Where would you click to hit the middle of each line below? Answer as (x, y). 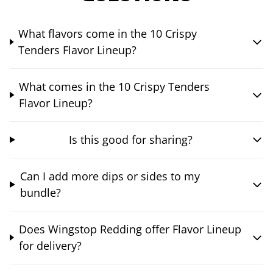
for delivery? (50, 245)
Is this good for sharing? (130, 139)
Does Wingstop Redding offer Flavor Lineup (130, 229)
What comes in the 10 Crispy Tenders (115, 86)
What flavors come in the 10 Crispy (108, 33)
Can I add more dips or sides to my (110, 176)
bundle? (40, 192)
